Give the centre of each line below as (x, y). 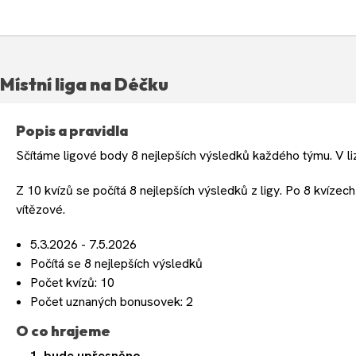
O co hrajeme (63, 331)
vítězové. (41, 210)
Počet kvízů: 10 (72, 283)
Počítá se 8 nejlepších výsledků (116, 264)
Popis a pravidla (72, 131)
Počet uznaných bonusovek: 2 (112, 302)
